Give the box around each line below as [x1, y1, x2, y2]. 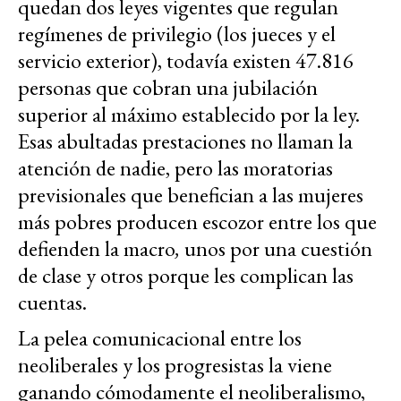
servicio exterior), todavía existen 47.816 [18, 47, 354, 75]
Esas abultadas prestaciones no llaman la [18, 127, 353, 156]
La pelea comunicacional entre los [18, 324, 302, 353]
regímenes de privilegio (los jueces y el [18, 20, 336, 48]
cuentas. [18, 288, 87, 317]
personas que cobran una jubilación [18, 73, 318, 102]
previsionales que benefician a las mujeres [18, 181, 363, 209]
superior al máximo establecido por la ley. [18, 100, 360, 129]
